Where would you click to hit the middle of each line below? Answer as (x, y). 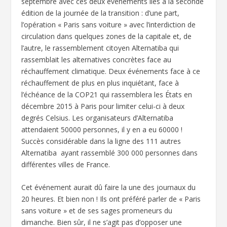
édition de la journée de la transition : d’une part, (101, 13)
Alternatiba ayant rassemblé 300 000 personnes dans (110, 153)
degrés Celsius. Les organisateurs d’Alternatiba (98, 118)
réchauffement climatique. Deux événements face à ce (111, 71)
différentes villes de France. (66, 164)
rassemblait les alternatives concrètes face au (97, 60)
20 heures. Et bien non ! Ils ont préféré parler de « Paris (111, 199)
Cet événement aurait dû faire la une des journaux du (109, 187)
